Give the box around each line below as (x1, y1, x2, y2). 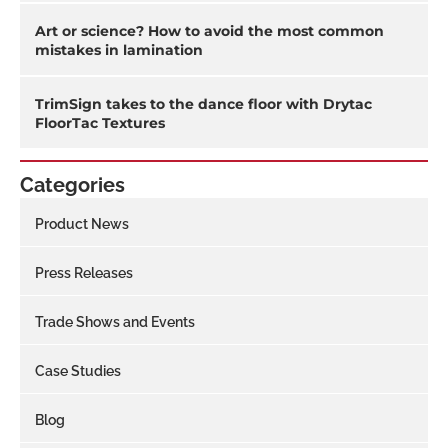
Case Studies (35, 362, 121, 379)
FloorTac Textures (35, 113, 165, 132)
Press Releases (35, 264, 133, 281)
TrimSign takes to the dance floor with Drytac (35, 94, 372, 113)
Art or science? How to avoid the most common (35, 21, 384, 40)
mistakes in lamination (35, 40, 203, 59)
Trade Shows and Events (35, 313, 195, 330)
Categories (20, 172, 125, 197)
